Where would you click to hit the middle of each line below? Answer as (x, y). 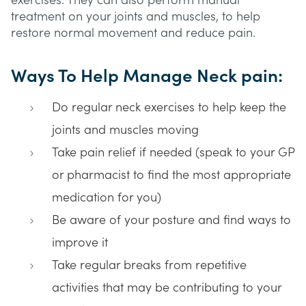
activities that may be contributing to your (167, 288)
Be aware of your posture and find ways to (171, 220)
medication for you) (107, 198)
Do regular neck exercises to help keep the (169, 108)
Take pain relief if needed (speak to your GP (173, 153)
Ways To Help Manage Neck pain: (147, 76)
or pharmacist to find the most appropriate (171, 175)
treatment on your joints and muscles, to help (136, 17)
